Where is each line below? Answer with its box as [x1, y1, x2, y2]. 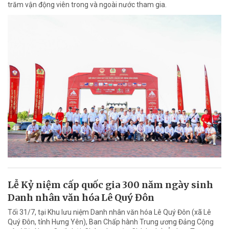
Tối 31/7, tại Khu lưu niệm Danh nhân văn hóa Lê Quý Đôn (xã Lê [8, 208, 211, 216]
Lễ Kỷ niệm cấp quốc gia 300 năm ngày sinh [8, 178, 213, 191]
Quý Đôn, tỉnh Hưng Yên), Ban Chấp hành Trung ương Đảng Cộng [8, 217, 214, 226]
